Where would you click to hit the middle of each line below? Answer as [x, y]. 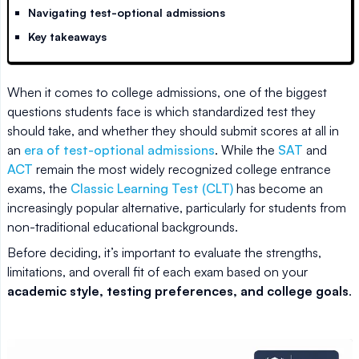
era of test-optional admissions [119, 150]
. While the [246, 150]
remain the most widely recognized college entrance [182, 169]
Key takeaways [67, 37]
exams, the [39, 189]
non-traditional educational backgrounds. [123, 227]
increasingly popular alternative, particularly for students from [177, 208]
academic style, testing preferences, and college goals [178, 291]
